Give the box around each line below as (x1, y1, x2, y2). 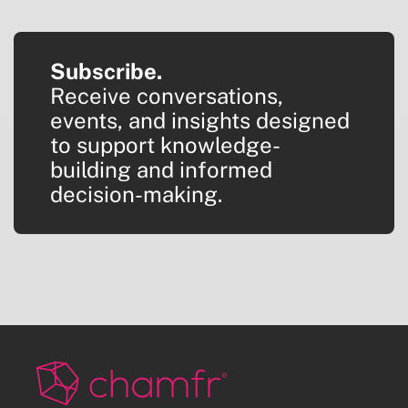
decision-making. (50, 181, 222, 208)
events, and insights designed (50, 107, 350, 134)
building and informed (50, 157, 272, 183)
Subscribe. (50, 58, 162, 85)
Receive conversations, (50, 83, 283, 109)
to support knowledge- (50, 132, 280, 158)
